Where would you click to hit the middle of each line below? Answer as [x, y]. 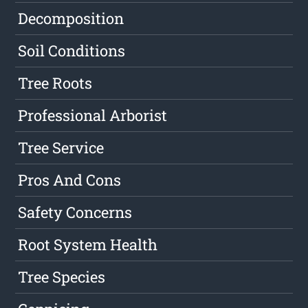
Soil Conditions [72, 51]
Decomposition [71, 19]
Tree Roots [55, 83]
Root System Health [88, 245]
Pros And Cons [70, 180]
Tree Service [61, 148]
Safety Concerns [75, 212]
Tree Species [62, 277]
